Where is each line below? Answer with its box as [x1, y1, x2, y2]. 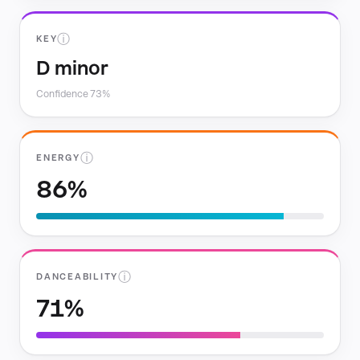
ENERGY [36, 153, 80, 163]
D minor [36, 56, 108, 80]
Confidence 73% [36, 88, 110, 100]
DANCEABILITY [36, 272, 119, 282]
